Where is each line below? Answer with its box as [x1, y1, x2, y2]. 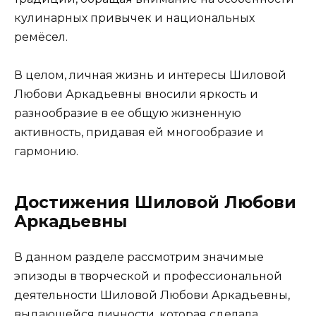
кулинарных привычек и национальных [14, 11, 255, 25]
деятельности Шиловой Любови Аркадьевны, [14, 288, 290, 302]
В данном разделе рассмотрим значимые [14, 250, 264, 264]
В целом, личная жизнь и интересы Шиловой [14, 68, 286, 82]
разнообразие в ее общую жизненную [14, 106, 241, 120]
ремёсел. [14, 30, 68, 44]
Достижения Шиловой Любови [14, 192, 296, 212]
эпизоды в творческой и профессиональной [14, 269, 282, 283]
